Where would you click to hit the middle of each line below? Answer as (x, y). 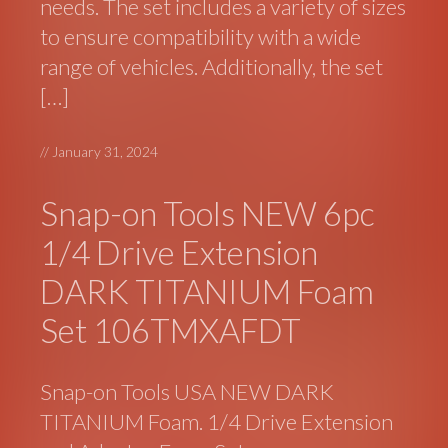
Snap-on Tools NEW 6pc (208, 212)
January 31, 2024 (105, 151)
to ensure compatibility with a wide (201, 36)
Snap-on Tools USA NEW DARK (187, 392)
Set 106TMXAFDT (171, 329)
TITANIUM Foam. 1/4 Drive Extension (217, 422)
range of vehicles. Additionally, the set (212, 66)
